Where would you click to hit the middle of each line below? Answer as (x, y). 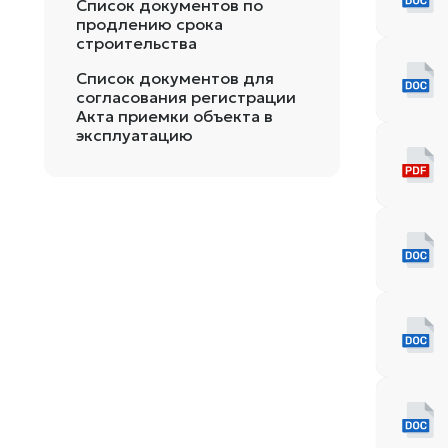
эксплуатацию (134, 135)
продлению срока (149, 24)
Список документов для (175, 78)
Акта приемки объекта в (174, 116)
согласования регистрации (186, 97)
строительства (136, 43)
